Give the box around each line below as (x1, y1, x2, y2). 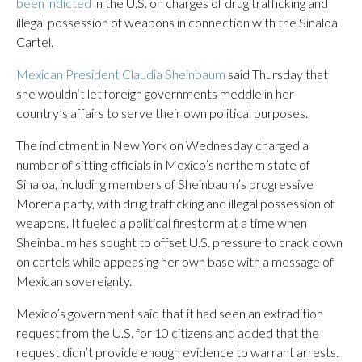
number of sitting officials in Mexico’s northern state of (16, 157, 310, 172)
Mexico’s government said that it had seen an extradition (16, 305, 323, 321)
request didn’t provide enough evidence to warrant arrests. (16, 344, 339, 360)
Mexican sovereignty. (16, 273, 132, 288)
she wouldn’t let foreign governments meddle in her (16, 86, 294, 101)
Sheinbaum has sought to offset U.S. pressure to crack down (16, 234, 343, 250)
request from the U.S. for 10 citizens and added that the (16, 325, 319, 340)
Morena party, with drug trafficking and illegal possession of (16, 196, 335, 211)
